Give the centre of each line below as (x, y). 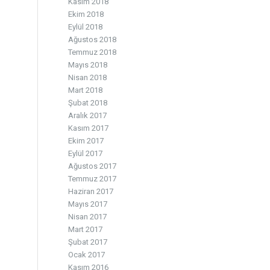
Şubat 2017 (88, 242)
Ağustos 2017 (93, 166)
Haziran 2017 (91, 191)
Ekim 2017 (86, 141)
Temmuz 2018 (93, 52)
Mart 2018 (86, 90)
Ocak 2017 (87, 255)
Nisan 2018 (88, 77)
